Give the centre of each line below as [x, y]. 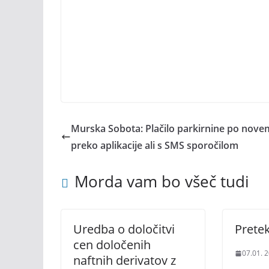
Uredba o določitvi [124, 229]
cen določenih [112, 245]
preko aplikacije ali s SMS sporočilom [155, 145]
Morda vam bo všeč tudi [162, 181]
